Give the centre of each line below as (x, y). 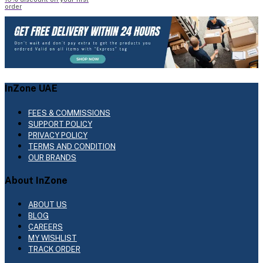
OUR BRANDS (52, 157)
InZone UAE (31, 89)
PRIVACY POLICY (58, 135)
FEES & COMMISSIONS (69, 113)
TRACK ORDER (54, 249)
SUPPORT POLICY (60, 124)
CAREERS (45, 227)
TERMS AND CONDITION (72, 146)
